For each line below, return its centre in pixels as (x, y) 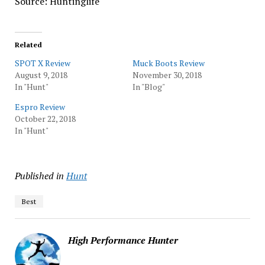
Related (28, 45)
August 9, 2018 (41, 75)
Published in (39, 176)
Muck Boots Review (169, 63)
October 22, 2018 (45, 119)
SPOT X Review (42, 63)
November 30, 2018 (167, 75)
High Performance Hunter (123, 240)
